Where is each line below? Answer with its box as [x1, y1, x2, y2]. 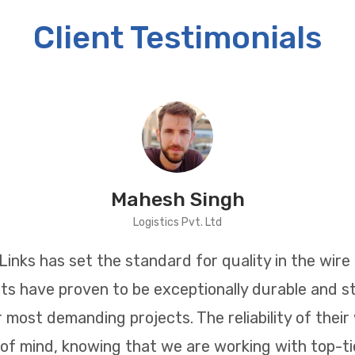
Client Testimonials [33, 19, 322, 56]
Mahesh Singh [110, 188, 245, 211]
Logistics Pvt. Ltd [133, 216, 222, 229]
